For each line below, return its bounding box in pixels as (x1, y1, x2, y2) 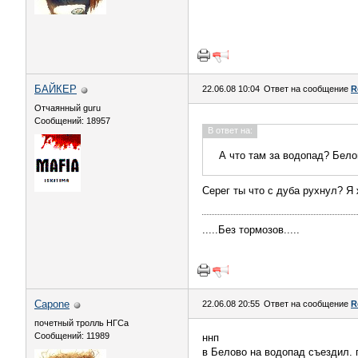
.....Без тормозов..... (202, 224, 300, 236)
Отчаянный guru (34, 103, 101, 113)
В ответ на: (208, 125, 253, 135)
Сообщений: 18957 (34, 116, 110, 125)
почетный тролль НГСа (34, 318, 129, 328)
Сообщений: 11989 (34, 331, 109, 340)
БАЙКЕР (34, 83, 77, 95)
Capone (34, 298, 70, 310)
